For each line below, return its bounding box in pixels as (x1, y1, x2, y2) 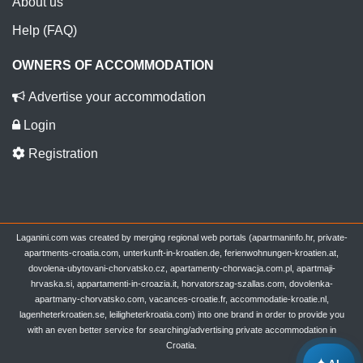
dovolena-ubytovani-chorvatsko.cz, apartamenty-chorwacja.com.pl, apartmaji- (28, 263, 335, 274)
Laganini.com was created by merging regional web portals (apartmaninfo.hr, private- (15, 233, 348, 243)
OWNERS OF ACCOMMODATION (12, 58, 214, 73)
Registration (25, 147, 98, 161)
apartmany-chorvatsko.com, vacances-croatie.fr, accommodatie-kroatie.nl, (34, 294, 329, 305)
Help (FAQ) (12, 23, 77, 38)
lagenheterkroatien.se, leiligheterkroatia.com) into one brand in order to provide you (19, 310, 344, 320)
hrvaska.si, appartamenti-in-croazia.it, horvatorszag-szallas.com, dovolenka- (30, 279, 333, 289)
